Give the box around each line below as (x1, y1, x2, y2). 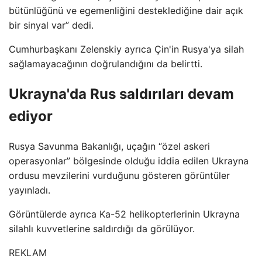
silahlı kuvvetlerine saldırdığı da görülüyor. (9, 222, 195, 235)
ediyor (9, 107, 53, 125)
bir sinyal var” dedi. (9, 19, 94, 31)
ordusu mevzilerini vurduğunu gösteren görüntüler (9, 169, 230, 181)
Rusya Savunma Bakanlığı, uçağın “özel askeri (9, 140, 210, 152)
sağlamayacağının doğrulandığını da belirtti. (9, 57, 202, 70)
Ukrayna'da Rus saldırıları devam (9, 85, 234, 102)
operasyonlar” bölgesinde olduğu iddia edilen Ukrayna (9, 154, 249, 167)
